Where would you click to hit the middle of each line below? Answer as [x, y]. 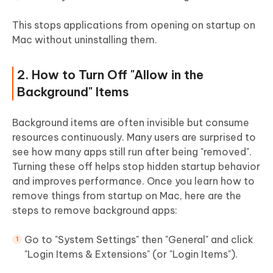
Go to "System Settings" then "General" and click [139, 239]
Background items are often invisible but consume [131, 122]
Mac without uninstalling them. [85, 39]
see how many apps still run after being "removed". [132, 151]
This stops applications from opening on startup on [134, 25]
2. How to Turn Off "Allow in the [110, 74]
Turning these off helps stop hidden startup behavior [136, 166]
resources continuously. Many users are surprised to [134, 137]
